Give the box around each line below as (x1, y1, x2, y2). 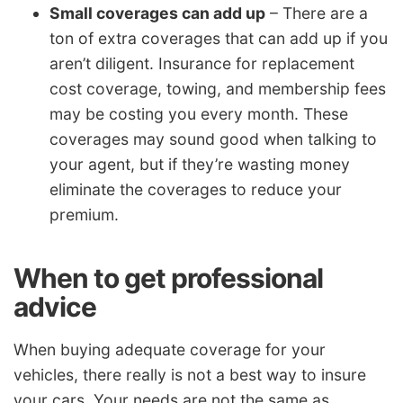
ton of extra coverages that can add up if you (49, 29, 388, 49)
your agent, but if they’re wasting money (49, 155, 350, 175)
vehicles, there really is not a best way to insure (13, 364, 366, 384)
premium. (49, 205, 119, 225)
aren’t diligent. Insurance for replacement (49, 54, 354, 74)
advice (13, 291, 96, 324)
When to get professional (13, 262, 323, 295)
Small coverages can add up (49, 4, 265, 23)
